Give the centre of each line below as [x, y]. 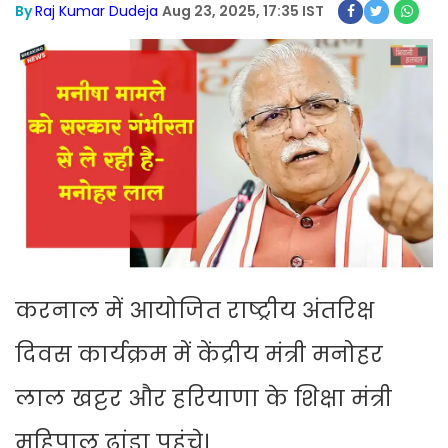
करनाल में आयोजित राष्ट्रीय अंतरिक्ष [194, 311]
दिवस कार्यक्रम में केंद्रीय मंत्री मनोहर [199, 355]
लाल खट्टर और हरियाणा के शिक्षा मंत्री [203, 399]
